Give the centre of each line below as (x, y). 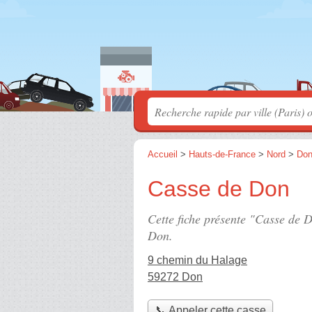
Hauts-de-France (222, 154)
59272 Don (175, 277)
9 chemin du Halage (197, 260)
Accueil (163, 154)
